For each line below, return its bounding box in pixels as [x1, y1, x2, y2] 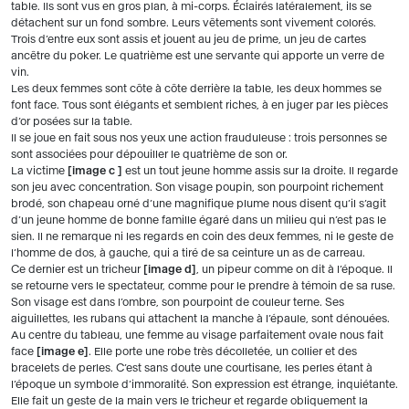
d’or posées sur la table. [11, 115, 132, 127]
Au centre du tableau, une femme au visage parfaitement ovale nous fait [11, 329, 383, 341]
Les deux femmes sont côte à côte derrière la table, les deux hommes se [11, 82, 382, 94]
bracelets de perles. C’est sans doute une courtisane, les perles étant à [11, 362, 372, 373]
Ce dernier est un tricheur [11, 263, 141, 275]
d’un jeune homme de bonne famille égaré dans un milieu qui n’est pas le [11, 214, 386, 225]
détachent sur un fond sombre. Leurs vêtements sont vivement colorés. [11, 16, 376, 28]
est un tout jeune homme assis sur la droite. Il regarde [122, 164, 398, 176]
